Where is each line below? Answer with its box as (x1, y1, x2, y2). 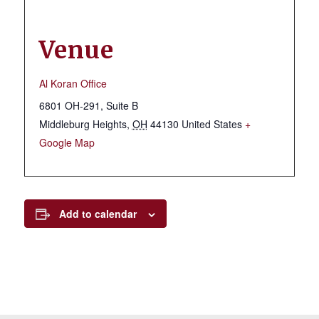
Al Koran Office (38, 76, 107, 90)
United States (181, 117, 242, 131)
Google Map (38, 135, 95, 150)
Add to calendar (58, 206, 137, 221)
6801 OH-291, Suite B (38, 98, 138, 113)
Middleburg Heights (38, 117, 127, 131)
